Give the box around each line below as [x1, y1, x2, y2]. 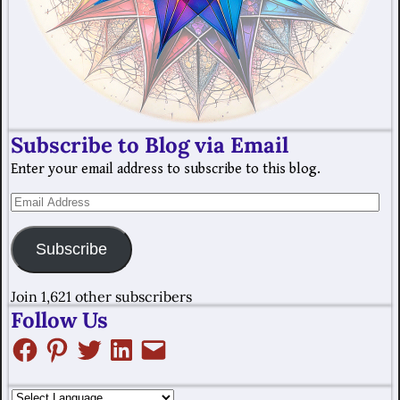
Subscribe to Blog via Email [11, 130, 288, 159]
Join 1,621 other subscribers [11, 287, 192, 305]
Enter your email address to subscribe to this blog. [11, 160, 321, 178]
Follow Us [11, 305, 108, 334]
